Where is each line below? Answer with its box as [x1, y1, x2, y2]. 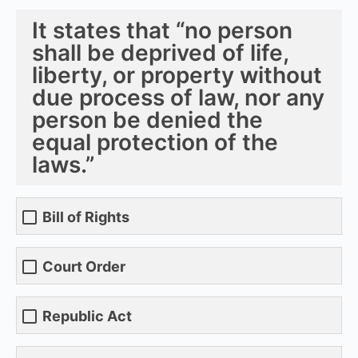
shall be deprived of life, [32, 38, 288, 66]
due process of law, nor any [32, 83, 324, 111]
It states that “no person [32, 16, 292, 44]
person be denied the [32, 105, 263, 133]
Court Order [42, 258, 125, 276]
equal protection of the [32, 128, 278, 156]
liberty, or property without [32, 61, 322, 89]
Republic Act [42, 308, 132, 325]
